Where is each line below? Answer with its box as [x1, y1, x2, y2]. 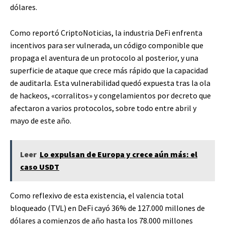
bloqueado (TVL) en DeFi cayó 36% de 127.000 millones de [10, 202, 205, 213]
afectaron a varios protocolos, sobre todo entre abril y [10, 102, 196, 113]
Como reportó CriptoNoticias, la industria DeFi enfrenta [10, 27, 202, 38]
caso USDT [20, 161, 59, 172]
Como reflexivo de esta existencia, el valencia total [10, 190, 184, 200]
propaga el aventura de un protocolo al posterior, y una [10, 52, 198, 63]
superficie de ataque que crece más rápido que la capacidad [10, 65, 208, 75]
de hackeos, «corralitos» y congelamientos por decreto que [10, 90, 211, 100]
